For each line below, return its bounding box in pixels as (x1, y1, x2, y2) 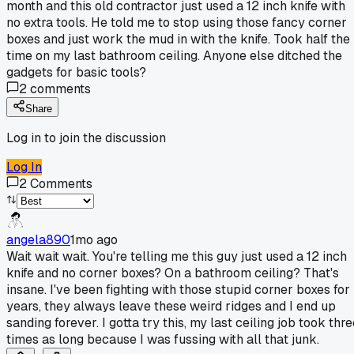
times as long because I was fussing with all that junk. (6, 330, 319, 348)
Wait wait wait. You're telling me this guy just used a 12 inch (6, 247, 347, 265)
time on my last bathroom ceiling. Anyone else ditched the (6, 47, 342, 64)
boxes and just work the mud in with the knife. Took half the (6, 30, 350, 47)
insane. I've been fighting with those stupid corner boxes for (6, 281, 350, 298)
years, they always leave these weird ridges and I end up (6, 297, 336, 314)
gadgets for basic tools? (6, 63, 146, 81)
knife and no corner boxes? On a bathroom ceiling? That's (6, 264, 339, 281)
